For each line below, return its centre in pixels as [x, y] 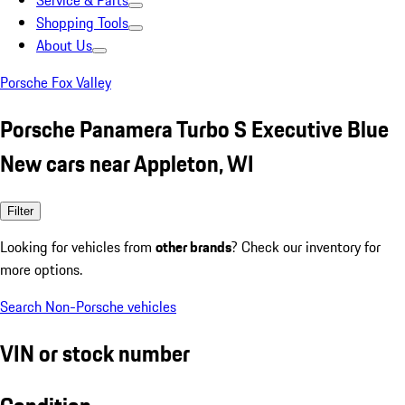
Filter [20, 211]
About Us [64, 45]
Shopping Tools [82, 23]
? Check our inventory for [306, 246]
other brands [193, 246]
